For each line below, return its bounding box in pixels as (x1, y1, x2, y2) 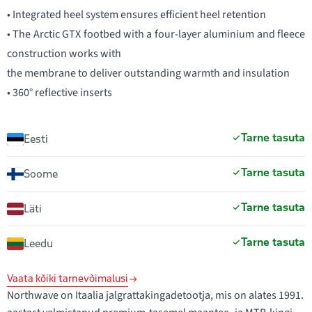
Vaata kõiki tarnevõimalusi (7, 272, 128, 285)
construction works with (7, 46, 121, 61)
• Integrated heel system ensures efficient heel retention (7, 7, 266, 22)
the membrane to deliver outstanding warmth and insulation (7, 65, 290, 81)
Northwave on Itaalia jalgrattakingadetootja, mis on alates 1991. (7, 288, 304, 303)
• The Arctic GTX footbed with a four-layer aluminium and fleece (7, 26, 305, 42)
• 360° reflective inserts (7, 85, 112, 100)
